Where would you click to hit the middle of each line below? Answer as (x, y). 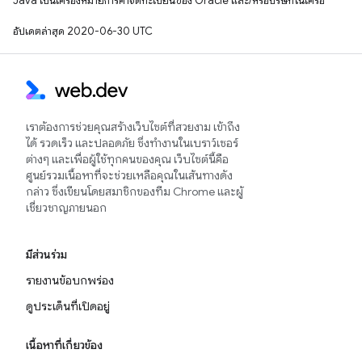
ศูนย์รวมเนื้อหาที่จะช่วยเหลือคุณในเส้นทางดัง (129, 175)
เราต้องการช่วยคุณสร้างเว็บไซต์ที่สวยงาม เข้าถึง (133, 127)
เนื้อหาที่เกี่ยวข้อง (64, 345)
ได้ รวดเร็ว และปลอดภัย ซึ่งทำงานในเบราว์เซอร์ (132, 143)
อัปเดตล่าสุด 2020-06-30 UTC (83, 31)
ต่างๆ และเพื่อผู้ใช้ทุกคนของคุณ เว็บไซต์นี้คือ (127, 159)
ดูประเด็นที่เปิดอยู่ (68, 306)
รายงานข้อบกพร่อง (70, 280)
